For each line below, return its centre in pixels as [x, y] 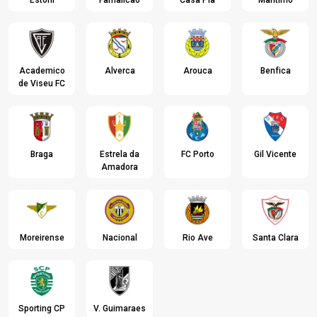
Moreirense [42, 238]
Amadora [120, 167]
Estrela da [120, 154]
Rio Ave [197, 238]
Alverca [120, 71]
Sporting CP [42, 309]
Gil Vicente [275, 154]
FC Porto [197, 154]
